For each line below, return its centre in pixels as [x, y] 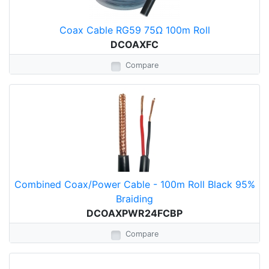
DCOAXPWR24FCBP [134, 213]
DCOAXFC [134, 44]
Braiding [134, 199]
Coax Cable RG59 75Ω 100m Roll [134, 30]
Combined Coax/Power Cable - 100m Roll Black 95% [134, 184]
